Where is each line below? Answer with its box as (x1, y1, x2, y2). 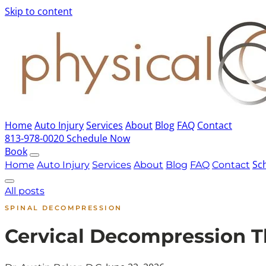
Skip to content (5, 5, 72, 18)
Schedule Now (66, 132, 130, 145)
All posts (5, 185, 45, 197)
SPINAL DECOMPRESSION (5, 204, 122, 212)
